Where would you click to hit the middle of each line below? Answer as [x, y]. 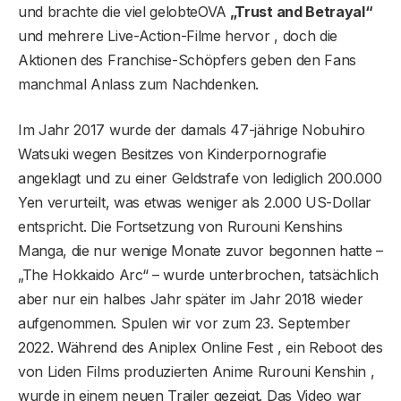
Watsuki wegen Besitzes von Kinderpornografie [172, 154]
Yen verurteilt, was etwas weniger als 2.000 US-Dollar [195, 202]
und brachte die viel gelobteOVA [123, 11]
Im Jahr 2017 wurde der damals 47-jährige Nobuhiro [192, 129]
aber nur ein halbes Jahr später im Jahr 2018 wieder [191, 299]
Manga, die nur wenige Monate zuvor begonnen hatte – [200, 250]
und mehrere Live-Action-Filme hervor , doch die [178, 35]
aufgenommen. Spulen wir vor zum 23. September [184, 323]
